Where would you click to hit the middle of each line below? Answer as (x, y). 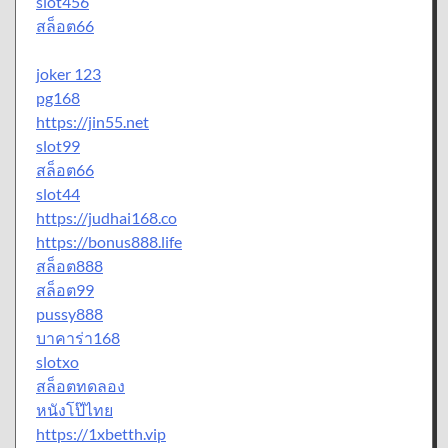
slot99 (58, 145)
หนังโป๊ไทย (74, 409)
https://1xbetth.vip (101, 433)
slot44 (58, 193)
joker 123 (68, 73)
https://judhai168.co (106, 217)
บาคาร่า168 (78, 337)
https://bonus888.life (109, 241)
